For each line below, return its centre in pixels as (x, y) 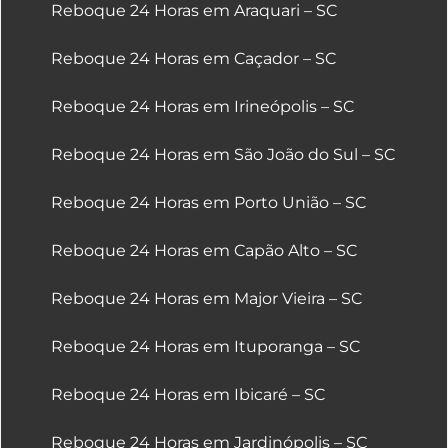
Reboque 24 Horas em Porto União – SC (208, 203)
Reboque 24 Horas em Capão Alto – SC (203, 251)
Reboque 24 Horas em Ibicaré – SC (187, 395)
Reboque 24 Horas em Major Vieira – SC (206, 299)
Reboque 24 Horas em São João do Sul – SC (222, 155)
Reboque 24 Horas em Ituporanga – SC (205, 347)
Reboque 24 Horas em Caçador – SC (193, 59)
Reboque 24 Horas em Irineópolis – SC (202, 107)
